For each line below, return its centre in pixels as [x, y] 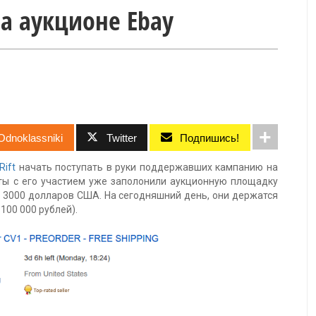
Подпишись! [210, 138]
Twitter [121, 138]
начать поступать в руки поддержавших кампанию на [148, 167]
